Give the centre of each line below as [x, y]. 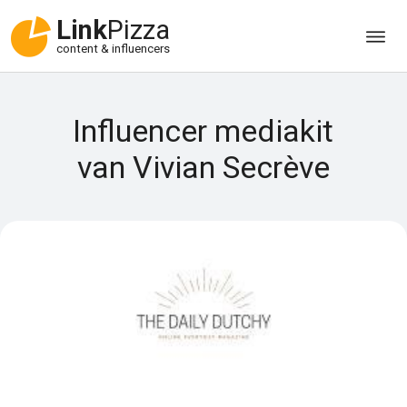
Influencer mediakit [203, 131]
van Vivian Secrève [203, 167]
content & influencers [113, 49]
